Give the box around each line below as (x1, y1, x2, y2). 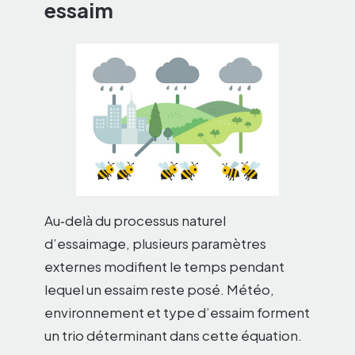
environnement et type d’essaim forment (44, 303, 310, 322)
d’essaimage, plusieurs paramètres (44, 235, 266, 253)
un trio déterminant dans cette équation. (44, 326, 302, 345)
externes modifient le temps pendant (44, 258, 284, 276)
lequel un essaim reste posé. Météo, (44, 281, 274, 299)
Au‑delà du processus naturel (44, 212, 226, 230)
